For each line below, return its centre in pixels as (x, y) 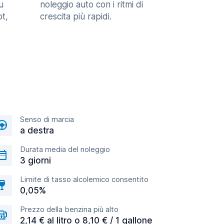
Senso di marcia (47, 119)
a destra (37, 130)
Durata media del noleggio (65, 149)
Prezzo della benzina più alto (69, 209)
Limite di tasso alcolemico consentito (84, 179)
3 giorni (35, 160)
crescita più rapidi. (76, 16)
